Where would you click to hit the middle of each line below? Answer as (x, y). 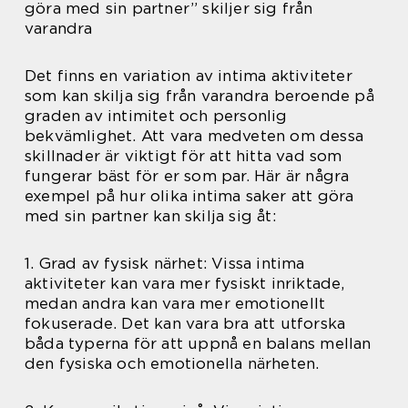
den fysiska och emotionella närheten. (172, 363)
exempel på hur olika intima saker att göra (189, 196)
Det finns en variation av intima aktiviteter (189, 76)
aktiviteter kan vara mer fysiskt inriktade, (185, 283)
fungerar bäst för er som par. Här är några (187, 176)
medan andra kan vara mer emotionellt (175, 303)
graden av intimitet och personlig (156, 116)
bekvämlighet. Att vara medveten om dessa (194, 136)
